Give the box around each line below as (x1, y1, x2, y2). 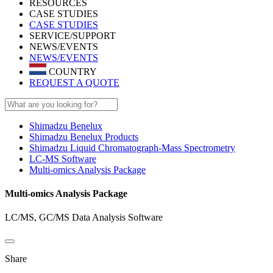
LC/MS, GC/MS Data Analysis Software (5, 212, 163, 223)
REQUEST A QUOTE (29, 77, 119, 88)
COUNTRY (46, 66, 97, 77)
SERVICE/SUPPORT (29, 30, 116, 41)
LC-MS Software (29, 153, 96, 164)
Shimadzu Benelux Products (29, 131, 138, 142)
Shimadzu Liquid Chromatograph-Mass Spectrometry (29, 142, 235, 153)
